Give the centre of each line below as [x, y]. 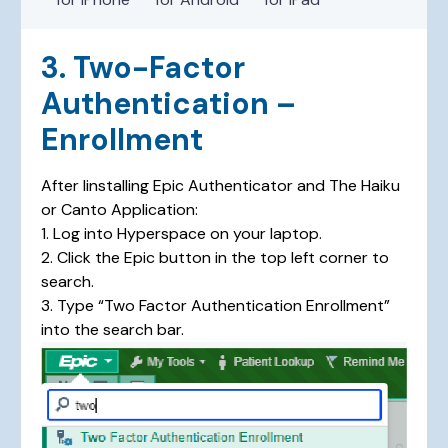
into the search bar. [113, 329]
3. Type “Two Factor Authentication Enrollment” [216, 305]
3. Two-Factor [143, 67]
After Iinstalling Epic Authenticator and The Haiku [221, 185]
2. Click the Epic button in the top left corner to [215, 257]
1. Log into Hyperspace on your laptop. [182, 233]
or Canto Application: [120, 209]
